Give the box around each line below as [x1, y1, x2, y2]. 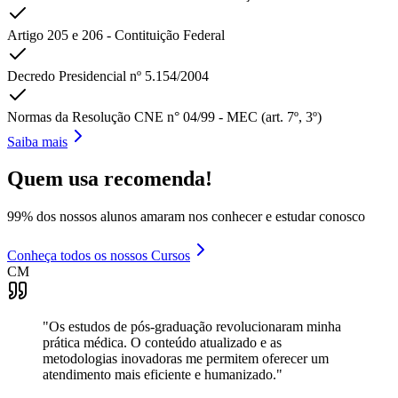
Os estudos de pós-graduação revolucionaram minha [49, 319, 341, 335]
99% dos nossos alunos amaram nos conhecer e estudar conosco [7, 209, 365, 225]
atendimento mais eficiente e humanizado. [43, 367, 276, 383]
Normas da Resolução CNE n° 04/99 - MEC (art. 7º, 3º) [7, 108, 322, 124]
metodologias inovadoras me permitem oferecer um [43, 351, 329, 367]
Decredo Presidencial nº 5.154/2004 [7, 68, 209, 84]
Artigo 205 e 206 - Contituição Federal [7, 27, 225, 43]
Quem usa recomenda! [7, 167, 212, 191]
